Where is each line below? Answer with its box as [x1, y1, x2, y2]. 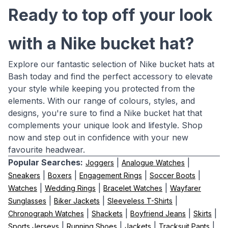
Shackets [92, 209, 123, 218]
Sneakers [8, 171, 40, 180]
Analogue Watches [122, 158, 185, 167]
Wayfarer [170, 184, 201, 192]
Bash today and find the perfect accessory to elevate [8, 71, 213, 81]
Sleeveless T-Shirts [107, 196, 173, 205]
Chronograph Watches [8, 209, 84, 218]
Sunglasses [8, 196, 46, 205]
